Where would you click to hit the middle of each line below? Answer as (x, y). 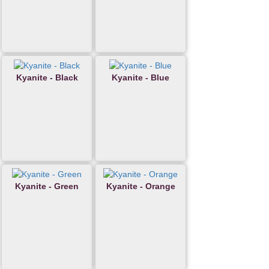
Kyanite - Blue (141, 78)
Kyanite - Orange (141, 186)
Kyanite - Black (47, 78)
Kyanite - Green (47, 186)
